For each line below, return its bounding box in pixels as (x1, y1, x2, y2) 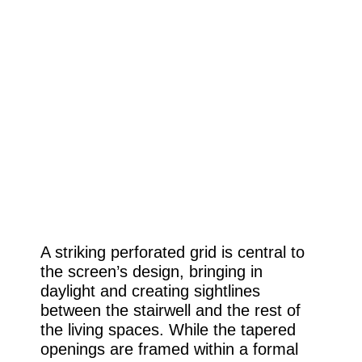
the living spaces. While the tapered (40, 321, 296, 339)
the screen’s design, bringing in (40, 263, 263, 280)
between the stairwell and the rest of (40, 301, 301, 319)
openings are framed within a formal (40, 340, 298, 358)
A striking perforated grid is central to (40, 243, 305, 261)
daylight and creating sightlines (40, 282, 260, 300)
